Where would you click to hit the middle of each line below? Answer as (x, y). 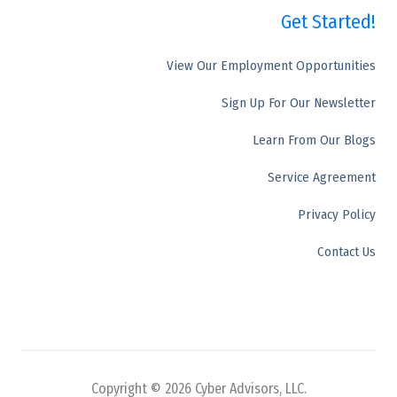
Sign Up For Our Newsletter (299, 103)
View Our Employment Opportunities (271, 66)
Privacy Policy (337, 215)
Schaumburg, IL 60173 (198, 52)
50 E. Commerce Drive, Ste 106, (198, 29)
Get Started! (328, 22)
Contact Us (346, 252)
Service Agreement (322, 178)
